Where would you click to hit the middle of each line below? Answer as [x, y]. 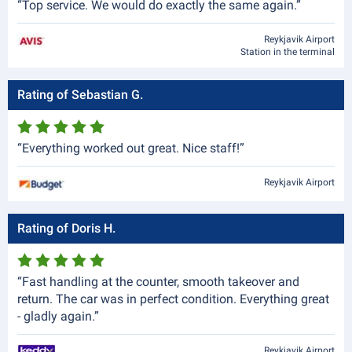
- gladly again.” [58, 316]
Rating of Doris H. [66, 228]
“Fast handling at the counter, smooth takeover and [158, 282]
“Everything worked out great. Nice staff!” [131, 148]
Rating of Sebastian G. [80, 95]
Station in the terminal [288, 52]
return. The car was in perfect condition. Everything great [173, 299]
